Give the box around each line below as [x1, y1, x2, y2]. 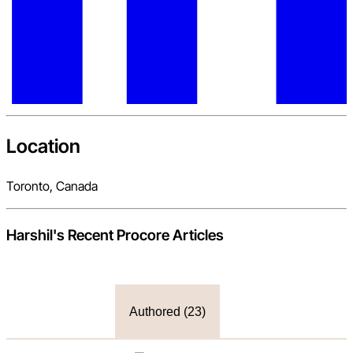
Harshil [6, 225, 53, 244]
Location [6, 135, 80, 158]
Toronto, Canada [6, 177, 98, 194]
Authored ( [128, 304, 188, 318]
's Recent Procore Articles [53, 225, 224, 244]
